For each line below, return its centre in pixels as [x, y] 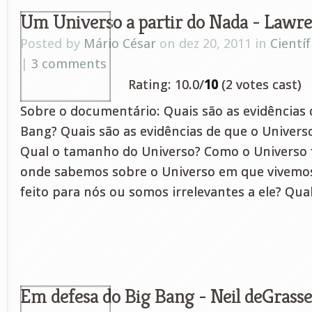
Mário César [120, 44]
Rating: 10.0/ [166, 85]
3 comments [69, 64]
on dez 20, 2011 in [213, 44]
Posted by [52, 44]
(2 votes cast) [259, 85]
